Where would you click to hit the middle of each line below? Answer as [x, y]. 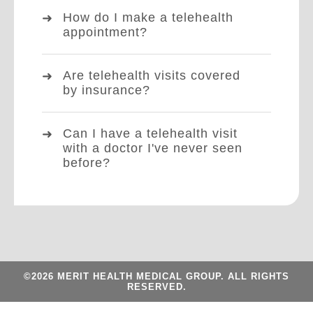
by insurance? [107, 90]
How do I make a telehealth [148, 17]
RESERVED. [156, 286]
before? [87, 162]
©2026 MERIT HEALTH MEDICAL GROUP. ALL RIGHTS [156, 276]
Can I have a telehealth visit [150, 133]
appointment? [105, 32]
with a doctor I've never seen [153, 148]
